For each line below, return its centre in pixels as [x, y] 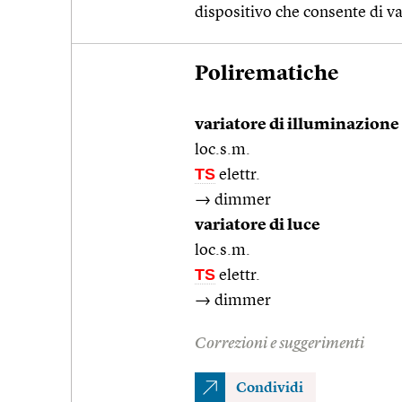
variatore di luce [258, 225]
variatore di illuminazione [297, 124]
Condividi [270, 388]
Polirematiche [267, 74]
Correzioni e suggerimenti [280, 343]
